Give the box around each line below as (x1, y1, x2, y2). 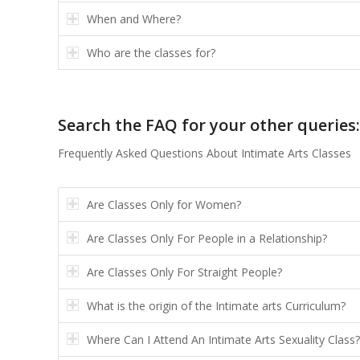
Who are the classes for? (87, 45, 215, 60)
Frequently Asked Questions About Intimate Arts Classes (58, 145, 351, 161)
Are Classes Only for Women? (87, 196, 241, 212)
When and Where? (87, 11, 181, 27)
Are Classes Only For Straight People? (87, 264, 282, 280)
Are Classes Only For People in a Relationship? (87, 230, 327, 246)
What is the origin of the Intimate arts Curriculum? (87, 297, 346, 313)
